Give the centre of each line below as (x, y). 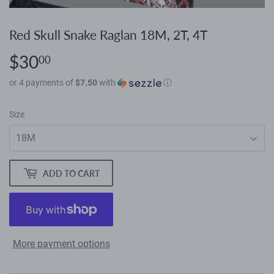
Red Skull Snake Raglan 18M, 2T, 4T (108, 35)
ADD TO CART (71, 173)
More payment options (61, 244)
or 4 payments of (42, 83)
